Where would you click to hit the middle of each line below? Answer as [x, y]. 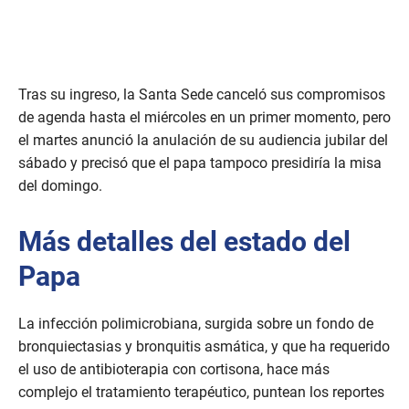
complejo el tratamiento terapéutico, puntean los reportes [201, 393]
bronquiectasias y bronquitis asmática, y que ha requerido [204, 347]
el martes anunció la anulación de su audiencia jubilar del [203, 141]
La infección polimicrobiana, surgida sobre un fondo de [196, 324]
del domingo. [68, 186]
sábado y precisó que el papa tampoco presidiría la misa [200, 163]
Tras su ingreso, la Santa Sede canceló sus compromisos [202, 95]
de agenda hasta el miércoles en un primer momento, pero [204, 118]
